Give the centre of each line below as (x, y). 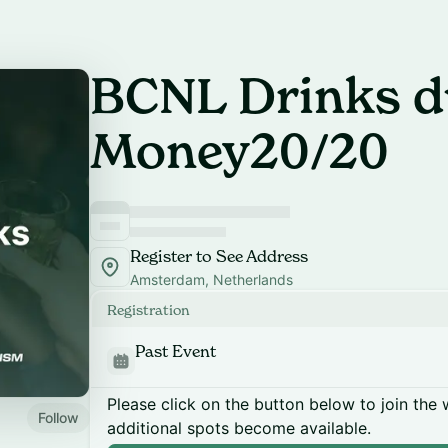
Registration (148, 309)
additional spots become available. (239, 428)
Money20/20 (239, 150)
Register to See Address (219, 256)
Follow (58, 417)
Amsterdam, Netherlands (211, 279)
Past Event (175, 351)
